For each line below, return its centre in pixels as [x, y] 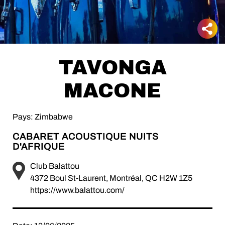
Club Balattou [55, 166]
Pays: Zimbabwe [43, 117]
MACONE [113, 91]
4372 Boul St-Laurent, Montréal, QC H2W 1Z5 [111, 178]
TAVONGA [113, 68]
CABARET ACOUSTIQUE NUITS [86, 137]
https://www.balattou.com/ [77, 190]
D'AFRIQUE [39, 147]
